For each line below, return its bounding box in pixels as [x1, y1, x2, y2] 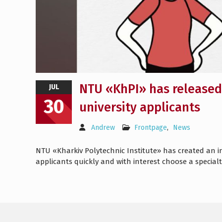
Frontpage [134, 123, 167, 132]
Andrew [91, 123, 115, 132]
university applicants [79, 100, 200, 115]
